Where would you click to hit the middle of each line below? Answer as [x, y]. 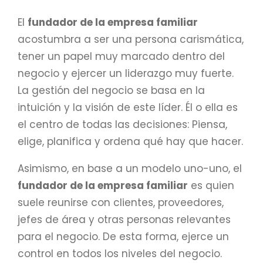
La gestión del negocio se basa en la [111, 90]
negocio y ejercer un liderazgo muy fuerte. [126, 73]
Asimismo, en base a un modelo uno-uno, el [130, 168]
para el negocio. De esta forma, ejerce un [123, 236]
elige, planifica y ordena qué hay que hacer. [130, 141]
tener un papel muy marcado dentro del [121, 56]
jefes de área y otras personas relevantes [124, 219]
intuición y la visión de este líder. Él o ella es [128, 107]
